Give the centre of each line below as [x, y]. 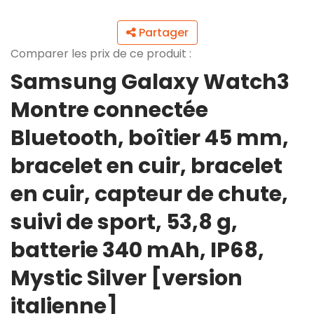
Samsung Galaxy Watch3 [150, 82]
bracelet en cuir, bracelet [146, 166]
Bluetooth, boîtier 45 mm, [150, 138]
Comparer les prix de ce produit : [101, 54]
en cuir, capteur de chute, [149, 194]
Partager [162, 33]
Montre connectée [109, 110]
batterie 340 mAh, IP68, [137, 250]
